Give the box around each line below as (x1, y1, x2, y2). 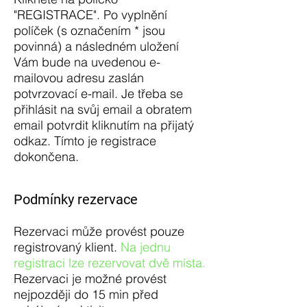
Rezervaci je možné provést (14, 271, 167, 286)
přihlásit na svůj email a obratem (14, 101, 192, 117)
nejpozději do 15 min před (14, 286, 158, 302)
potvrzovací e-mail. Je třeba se (14, 86, 183, 101)
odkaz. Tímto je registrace (14, 133, 156, 149)
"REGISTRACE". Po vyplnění (14, 7, 167, 23)
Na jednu (121, 239, 171, 255)
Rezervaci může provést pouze (14, 223, 184, 239)
